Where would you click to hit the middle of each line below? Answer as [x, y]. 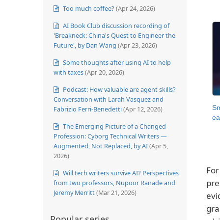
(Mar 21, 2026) [116, 192]
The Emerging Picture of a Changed [114, 126]
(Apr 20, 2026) [105, 72]
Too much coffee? [88, 8]
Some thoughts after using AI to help [116, 62]
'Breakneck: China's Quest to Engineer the [114, 35]
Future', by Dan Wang [85, 45]
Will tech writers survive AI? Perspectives [120, 173]
